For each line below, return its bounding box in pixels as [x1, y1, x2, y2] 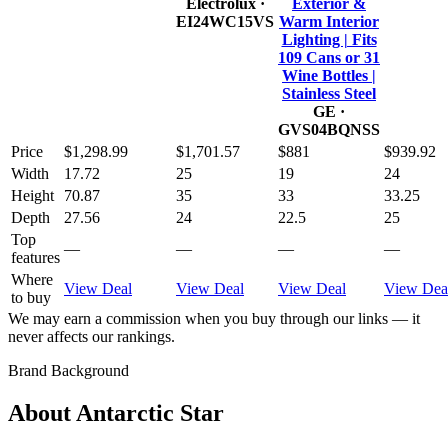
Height [11, 187, 54, 205]
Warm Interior [279, 13, 379, 31]
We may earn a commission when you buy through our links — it [8, 310, 420, 328]
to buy [11, 289, 51, 307]
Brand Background [8, 362, 129, 380]
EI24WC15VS [176, 13, 274, 31]
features [11, 249, 60, 267]
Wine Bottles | [282, 67, 376, 85]
